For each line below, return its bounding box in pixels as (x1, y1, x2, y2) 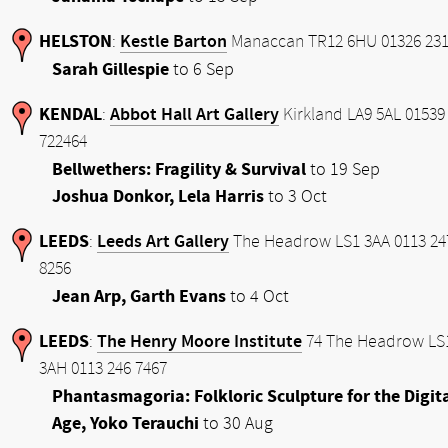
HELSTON (39, 31, 112, 52)
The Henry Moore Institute (97, 331, 302, 352)
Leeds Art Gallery (97, 231, 229, 252)
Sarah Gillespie (52, 59, 169, 80)
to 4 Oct (226, 286, 289, 307)
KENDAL (39, 104, 102, 125)
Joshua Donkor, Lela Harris (52, 186, 264, 207)
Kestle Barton (120, 31, 227, 52)
